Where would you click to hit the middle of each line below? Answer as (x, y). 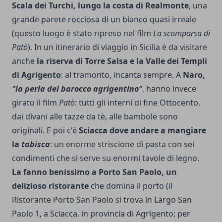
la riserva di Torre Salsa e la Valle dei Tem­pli (122, 61)
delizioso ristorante (50, 186)
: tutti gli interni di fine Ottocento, (138, 102)
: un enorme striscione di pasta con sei (122, 144)
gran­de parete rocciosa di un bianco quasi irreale (104, 19)
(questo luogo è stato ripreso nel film (83, 33)
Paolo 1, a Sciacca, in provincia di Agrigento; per (101, 213)
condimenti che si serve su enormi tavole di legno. (106, 158)
